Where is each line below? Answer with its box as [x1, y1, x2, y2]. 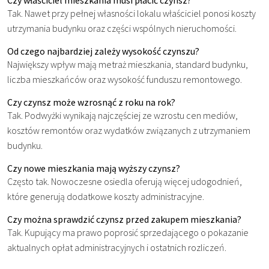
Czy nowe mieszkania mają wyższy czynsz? [7, 162, 180, 174]
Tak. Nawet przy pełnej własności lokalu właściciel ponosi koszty [7, 7, 256, 19]
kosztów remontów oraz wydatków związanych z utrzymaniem [7, 124, 250, 136]
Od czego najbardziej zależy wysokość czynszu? [7, 44, 199, 57]
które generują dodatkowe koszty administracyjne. [7, 190, 204, 202]
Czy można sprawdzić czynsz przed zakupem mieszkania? [7, 213, 241, 225]
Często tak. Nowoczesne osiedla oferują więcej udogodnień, [7, 175, 242, 187]
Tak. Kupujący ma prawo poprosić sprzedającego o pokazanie [7, 226, 249, 238]
